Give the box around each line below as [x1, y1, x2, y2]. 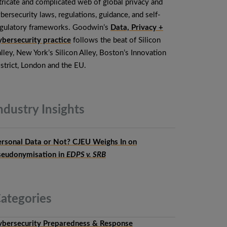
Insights [39, 104, 85, 116]
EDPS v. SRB [66, 151, 106, 159]
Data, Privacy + [110, 24, 163, 31]
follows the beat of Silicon [71, 36, 161, 44]
